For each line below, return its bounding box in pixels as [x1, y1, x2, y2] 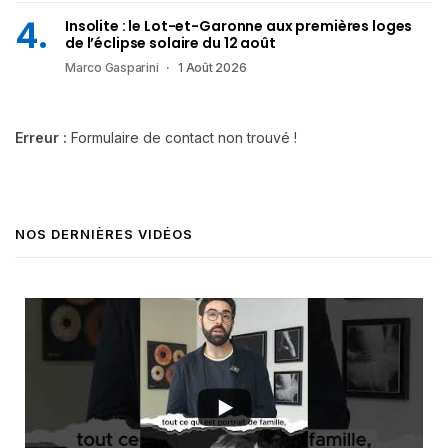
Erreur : [15, 129, 67, 147]
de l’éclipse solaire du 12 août [65, 33, 276, 54]
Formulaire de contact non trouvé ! [67, 129, 297, 147]
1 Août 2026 [178, 60, 247, 76]
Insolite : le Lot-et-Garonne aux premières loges [65, 16, 413, 37]
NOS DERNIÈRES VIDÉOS [15, 226, 193, 243]
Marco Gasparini [65, 60, 159, 76]
